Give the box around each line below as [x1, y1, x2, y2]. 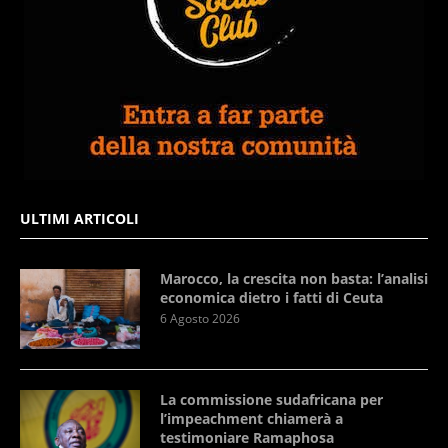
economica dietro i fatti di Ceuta [160, 287, 383, 307]
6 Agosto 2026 [160, 309, 240, 327]
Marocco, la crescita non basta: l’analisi [160, 268, 428, 288]
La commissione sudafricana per [160, 389, 383, 409]
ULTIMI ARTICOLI [20, 208, 139, 228]
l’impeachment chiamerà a [160, 408, 343, 428]
